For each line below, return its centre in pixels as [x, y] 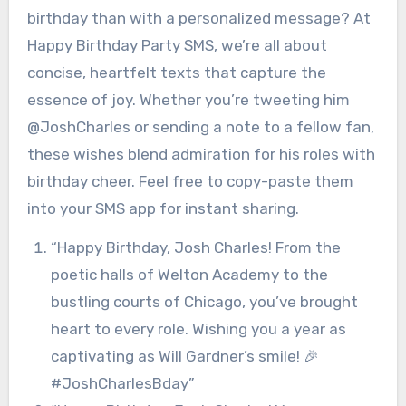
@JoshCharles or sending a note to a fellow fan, [200, 126]
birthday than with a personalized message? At [198, 18]
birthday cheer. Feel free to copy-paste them [190, 181]
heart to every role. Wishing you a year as [198, 329]
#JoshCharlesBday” [122, 383]
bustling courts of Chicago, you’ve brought [204, 301]
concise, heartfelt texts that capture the [176, 72]
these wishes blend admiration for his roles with [201, 154]
